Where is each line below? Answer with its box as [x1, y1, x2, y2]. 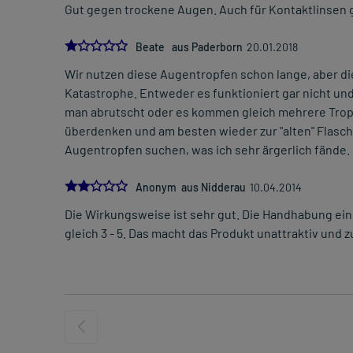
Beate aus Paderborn [136, 40, 243, 54]
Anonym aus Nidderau [136, 180, 246, 195]
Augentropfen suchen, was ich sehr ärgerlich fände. [65, 142, 350, 158]
